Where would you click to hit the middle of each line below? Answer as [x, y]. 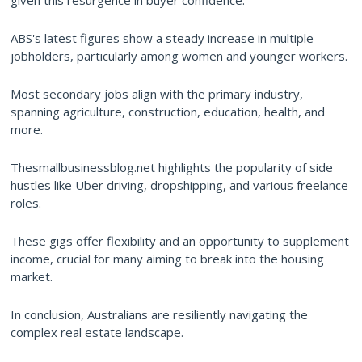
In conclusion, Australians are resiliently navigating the [159, 315]
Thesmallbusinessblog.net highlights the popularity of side [172, 168]
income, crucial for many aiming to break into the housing [167, 259]
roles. [26, 203]
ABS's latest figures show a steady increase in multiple [162, 38]
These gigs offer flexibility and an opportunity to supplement [180, 241]
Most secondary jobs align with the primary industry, [157, 94]
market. [32, 277]
